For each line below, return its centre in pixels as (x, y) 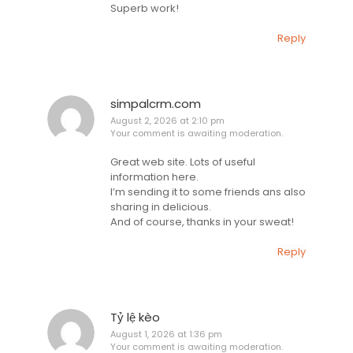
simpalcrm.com (156, 103)
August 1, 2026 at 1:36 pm (166, 334)
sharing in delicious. (161, 207)
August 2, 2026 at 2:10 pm (167, 120)
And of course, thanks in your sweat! (202, 222)
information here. (154, 177)
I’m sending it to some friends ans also (208, 192)
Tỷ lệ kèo (135, 317)
